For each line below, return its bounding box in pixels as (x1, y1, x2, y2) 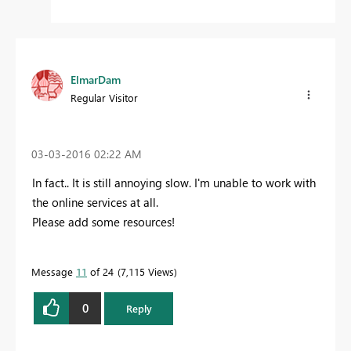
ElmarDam (71, 72, 121, 88)
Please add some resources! (32, 213, 175, 230)
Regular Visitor (71, 91, 138, 105)
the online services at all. (32, 194, 161, 210)
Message (31, 264, 76, 278)
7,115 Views (121, 264, 174, 278)
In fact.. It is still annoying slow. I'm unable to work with (32, 174, 316, 190)
